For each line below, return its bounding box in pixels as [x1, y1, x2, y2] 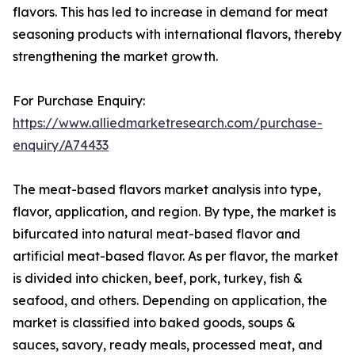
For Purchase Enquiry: [13, 93, 145, 109]
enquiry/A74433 [13, 137, 109, 154]
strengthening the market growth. [13, 48, 218, 65]
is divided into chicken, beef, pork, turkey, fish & [13, 270, 303, 287]
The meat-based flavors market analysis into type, [13, 181, 321, 198]
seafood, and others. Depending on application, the [13, 292, 327, 309]
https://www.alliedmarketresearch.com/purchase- [13, 115, 323, 132]
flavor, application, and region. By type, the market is [13, 204, 336, 220]
